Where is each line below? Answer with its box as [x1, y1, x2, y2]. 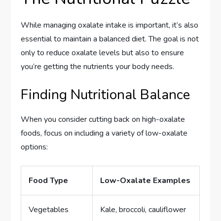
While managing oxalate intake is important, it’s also [21, 19, 199, 31]
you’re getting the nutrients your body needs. [21, 61, 175, 72]
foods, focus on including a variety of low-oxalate [21, 127, 188, 139]
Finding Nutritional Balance [21, 85, 190, 104]
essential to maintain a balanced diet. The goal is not [21, 33, 199, 44]
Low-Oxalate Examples [100, 175, 191, 186]
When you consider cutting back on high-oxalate [21, 113, 185, 125]
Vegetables [29, 204, 69, 215]
